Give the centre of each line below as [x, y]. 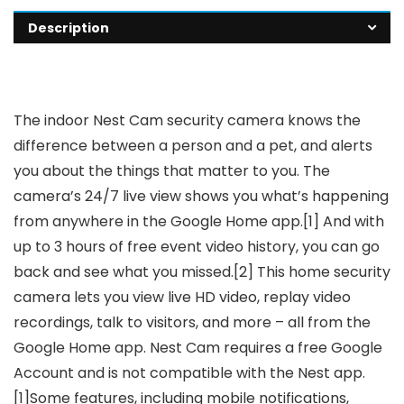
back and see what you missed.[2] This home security [202, 272]
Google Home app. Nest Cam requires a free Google [198, 348]
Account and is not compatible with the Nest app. [189, 373]
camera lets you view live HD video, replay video [182, 298]
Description [69, 28]
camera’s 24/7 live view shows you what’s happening [201, 197]
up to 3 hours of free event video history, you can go [197, 247]
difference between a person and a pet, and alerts [193, 146]
